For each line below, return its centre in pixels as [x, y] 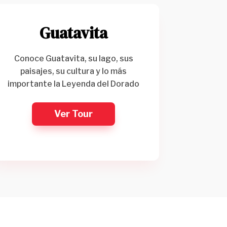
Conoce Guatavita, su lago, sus [73, 58]
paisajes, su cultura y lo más [74, 71]
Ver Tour [74, 113]
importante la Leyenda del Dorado [74, 84]
